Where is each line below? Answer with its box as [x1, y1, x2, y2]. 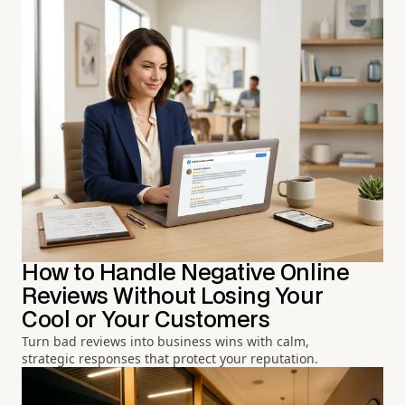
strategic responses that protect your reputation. [22, 350, 318, 368]
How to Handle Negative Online [22, 263, 350, 285]
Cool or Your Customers [22, 310, 270, 332]
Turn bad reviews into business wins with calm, [22, 333, 309, 351]
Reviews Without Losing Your [22, 287, 324, 308]
